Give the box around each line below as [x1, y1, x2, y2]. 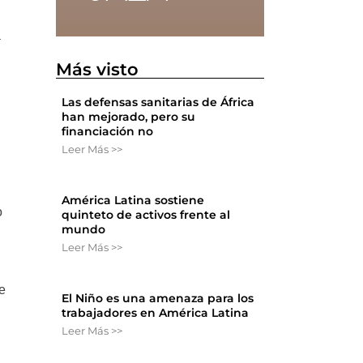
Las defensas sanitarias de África [62, 95, 255, 110]
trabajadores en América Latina [62, 305, 250, 321]
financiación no [62, 124, 154, 139]
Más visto [56, 59, 139, 80]
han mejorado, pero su [62, 109, 196, 125]
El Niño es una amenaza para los [62, 291, 254, 306]
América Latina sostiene [62, 193, 205, 208]
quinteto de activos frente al [62, 207, 231, 223]
